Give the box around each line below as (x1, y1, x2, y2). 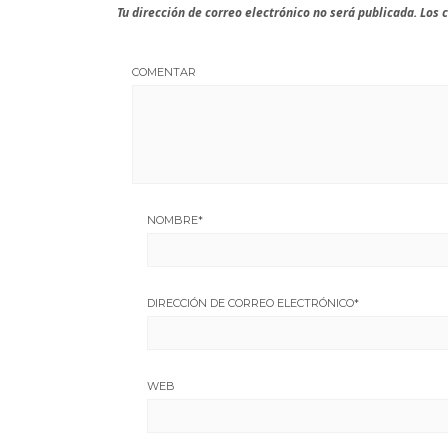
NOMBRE (147, 213, 198, 228)
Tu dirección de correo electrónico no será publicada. (117, 4, 417, 22)
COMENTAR (132, 65, 196, 80)
